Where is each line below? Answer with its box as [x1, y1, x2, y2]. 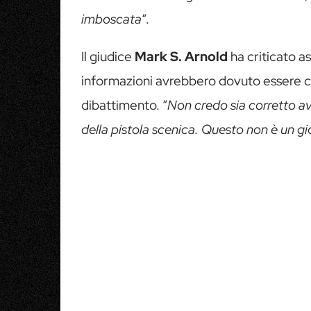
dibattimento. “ [81, 96, 167, 114]
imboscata [81, 10, 142, 28]
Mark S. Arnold [135, 47, 228, 65]
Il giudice [81, 47, 135, 65]
